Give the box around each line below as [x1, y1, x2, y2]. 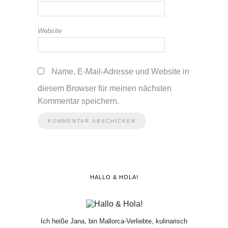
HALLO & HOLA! [90, 174, 138, 180]
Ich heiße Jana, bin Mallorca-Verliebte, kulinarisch [41, 217, 187, 225]
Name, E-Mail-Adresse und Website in [51, 67, 189, 76]
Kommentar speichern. [38, 96, 119, 105]
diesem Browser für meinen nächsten [38, 83, 172, 93]
